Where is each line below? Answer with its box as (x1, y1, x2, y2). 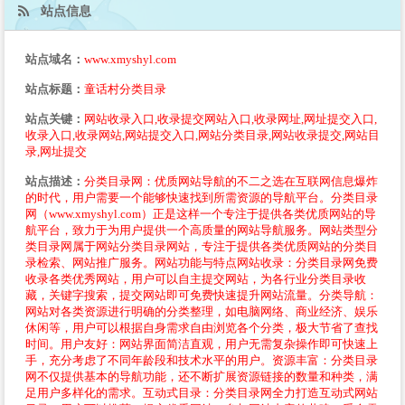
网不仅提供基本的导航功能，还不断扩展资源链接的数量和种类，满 (25, 369, 378, 383)
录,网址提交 (25, 144, 87, 158)
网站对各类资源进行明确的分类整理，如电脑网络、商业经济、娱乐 (25, 304, 378, 318)
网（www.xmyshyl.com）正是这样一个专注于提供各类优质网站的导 (25, 206, 376, 221)
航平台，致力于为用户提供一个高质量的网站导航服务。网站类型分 (25, 222, 378, 237)
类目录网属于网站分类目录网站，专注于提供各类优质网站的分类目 (25, 239, 378, 253)
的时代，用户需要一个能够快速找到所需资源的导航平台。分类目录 (25, 190, 378, 204)
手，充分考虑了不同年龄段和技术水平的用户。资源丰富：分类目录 (25, 353, 378, 367)
